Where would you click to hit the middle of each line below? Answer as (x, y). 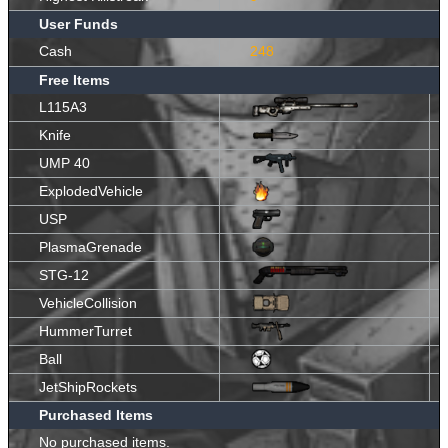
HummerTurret (85, 330)
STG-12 (64, 274)
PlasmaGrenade (90, 246)
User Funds (78, 23)
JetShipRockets (88, 386)
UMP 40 (64, 162)
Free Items (74, 79)
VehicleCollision (88, 302)
